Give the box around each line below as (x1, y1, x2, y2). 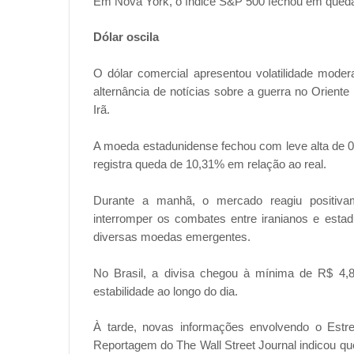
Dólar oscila (93, 30, 159, 44)
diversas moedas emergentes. (93, 230, 250, 244)
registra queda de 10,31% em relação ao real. (93, 157, 326, 171)
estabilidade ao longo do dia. (93, 284, 238, 299)
